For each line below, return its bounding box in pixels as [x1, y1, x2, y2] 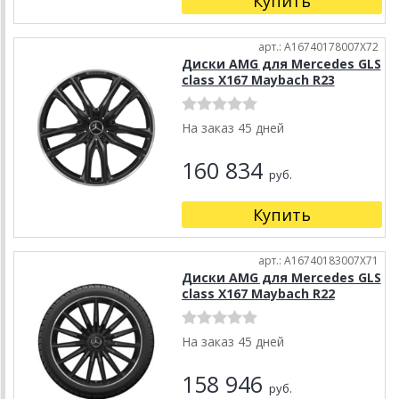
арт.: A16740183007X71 [258, 253, 379, 269]
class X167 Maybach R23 [181, 71, 335, 89]
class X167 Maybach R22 [181, 285, 335, 303]
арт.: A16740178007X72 [258, 39, 379, 55]
